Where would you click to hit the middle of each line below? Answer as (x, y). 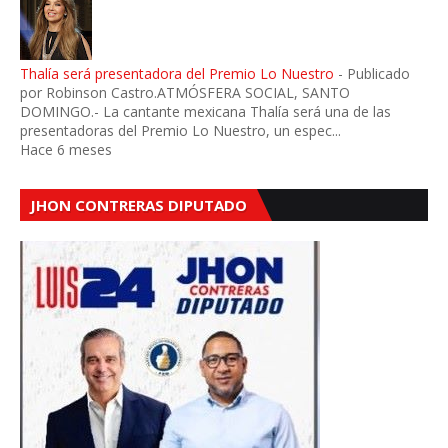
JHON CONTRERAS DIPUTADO (138, 205)
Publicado (378, 74)
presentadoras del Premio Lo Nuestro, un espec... (180, 131)
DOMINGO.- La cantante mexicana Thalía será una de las (205, 112)
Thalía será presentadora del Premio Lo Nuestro (177, 74)
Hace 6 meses (66, 150)
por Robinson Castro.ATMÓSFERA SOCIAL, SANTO (185, 93)
